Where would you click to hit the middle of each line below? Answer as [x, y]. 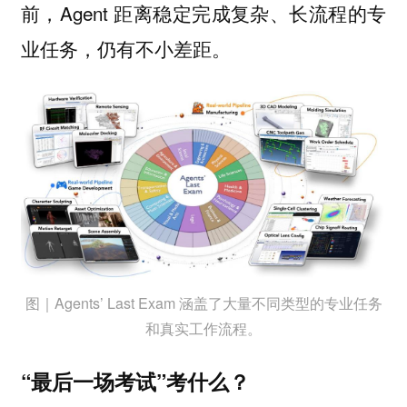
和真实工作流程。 [203, 328]
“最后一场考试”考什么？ [135, 382]
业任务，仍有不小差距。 [125, 48]
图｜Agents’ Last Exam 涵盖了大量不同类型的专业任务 [203, 303]
